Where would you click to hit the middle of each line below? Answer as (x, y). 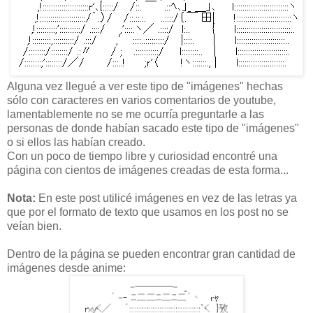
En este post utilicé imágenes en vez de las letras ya (168, 198)
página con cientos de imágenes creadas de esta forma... (148, 170)
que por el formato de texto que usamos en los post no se (148, 212)
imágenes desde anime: (66, 268)
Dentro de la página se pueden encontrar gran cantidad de (151, 254)
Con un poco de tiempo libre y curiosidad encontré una (142, 156)
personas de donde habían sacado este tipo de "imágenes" (153, 128)
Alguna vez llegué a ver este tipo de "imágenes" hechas (145, 86)
